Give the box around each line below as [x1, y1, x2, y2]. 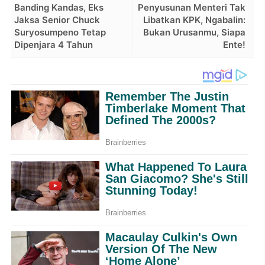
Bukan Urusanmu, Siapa [143, 26, 245, 38]
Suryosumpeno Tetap [14, 26, 106, 38]
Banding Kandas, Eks [14, 1, 104, 13]
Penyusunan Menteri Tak [137, 1, 245, 13]
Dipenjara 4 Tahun [14, 38, 93, 50]
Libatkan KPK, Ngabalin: [143, 14, 245, 25]
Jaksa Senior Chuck [14, 14, 101, 25]
